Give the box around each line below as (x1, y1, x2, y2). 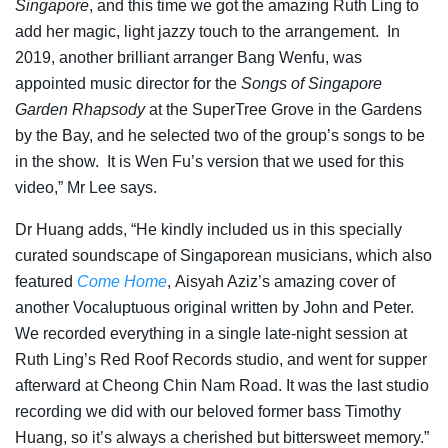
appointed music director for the (15, 74, 241, 92)
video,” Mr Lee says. (15, 178, 157, 196)
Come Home (77, 272, 167, 290)
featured (15, 272, 77, 290)
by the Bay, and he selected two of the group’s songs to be (15, 126, 425, 144)
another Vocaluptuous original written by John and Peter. (15, 298, 414, 316)
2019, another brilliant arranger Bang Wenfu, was (15, 48, 362, 66)
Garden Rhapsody (15, 100, 145, 118)
